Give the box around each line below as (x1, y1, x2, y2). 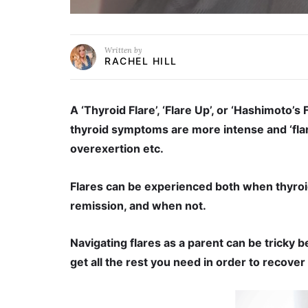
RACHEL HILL (104, 55, 177, 67)
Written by (104, 45, 142, 56)
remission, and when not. (70, 198, 206, 212)
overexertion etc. (70, 142, 164, 156)
